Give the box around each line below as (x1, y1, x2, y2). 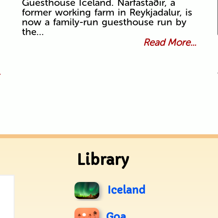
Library (77, 151, 129, 169)
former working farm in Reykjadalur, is (21, 6, 192, 18)
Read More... (143, 36, 197, 49)
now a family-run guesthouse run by (21, 16, 186, 28)
